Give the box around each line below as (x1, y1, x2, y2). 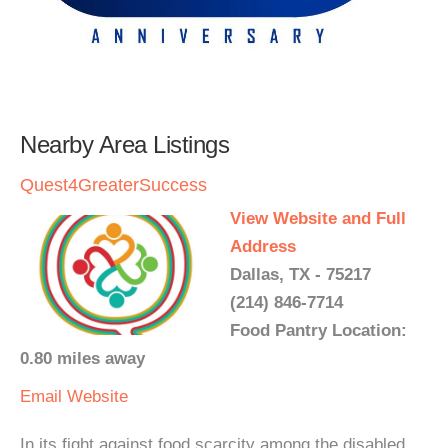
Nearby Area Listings (20, 131, 229, 159)
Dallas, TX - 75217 (230, 265, 371, 285)
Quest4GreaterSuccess (20, 175, 207, 196)
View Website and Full (230, 209, 406, 229)
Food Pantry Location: (230, 321, 407, 341)
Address (230, 237, 296, 257)
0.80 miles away (20, 349, 145, 369)
